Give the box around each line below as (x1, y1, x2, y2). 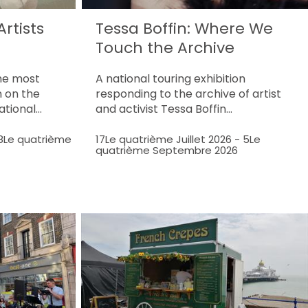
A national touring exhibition (95, 70, 245, 87)
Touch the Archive (95, 36, 234, 58)
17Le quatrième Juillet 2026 (95, 131, 232, 146)
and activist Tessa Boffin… (95, 100, 232, 117)
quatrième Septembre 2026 (95, 142, 238, 157)
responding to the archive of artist (95, 85, 281, 102)
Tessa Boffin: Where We (95, 17, 273, 39)
